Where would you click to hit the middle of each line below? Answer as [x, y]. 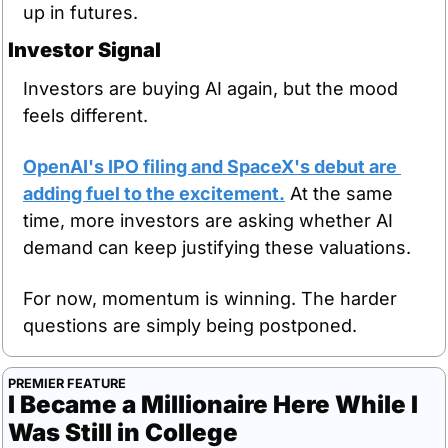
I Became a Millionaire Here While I [213, 404]
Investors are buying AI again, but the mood [210, 88]
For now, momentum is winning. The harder [210, 298]
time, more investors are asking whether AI [208, 220]
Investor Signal [84, 49]
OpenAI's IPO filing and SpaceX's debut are [210, 166]
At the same [339, 193]
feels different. [85, 115]
